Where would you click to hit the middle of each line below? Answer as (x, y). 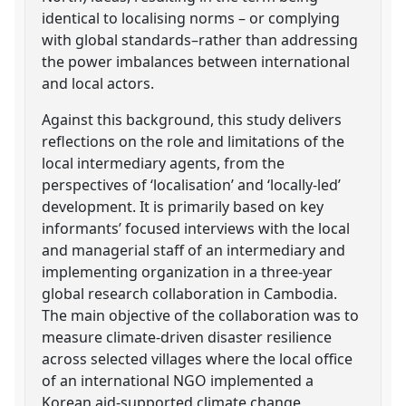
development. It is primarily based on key (183, 206)
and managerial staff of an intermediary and (194, 250)
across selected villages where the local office (198, 358)
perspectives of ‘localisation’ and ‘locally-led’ (192, 184)
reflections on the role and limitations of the (193, 141)
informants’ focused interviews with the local (196, 228)
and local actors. (98, 83)
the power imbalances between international (196, 61)
